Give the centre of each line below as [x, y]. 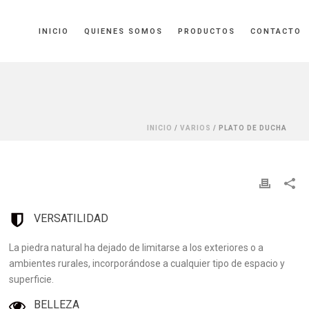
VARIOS [196, 128]
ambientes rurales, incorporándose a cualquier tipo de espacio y [147, 263]
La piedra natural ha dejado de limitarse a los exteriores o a [137, 248]
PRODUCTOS [207, 32]
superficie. [32, 279]
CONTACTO [276, 32]
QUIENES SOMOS [123, 32]
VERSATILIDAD [71, 218]
